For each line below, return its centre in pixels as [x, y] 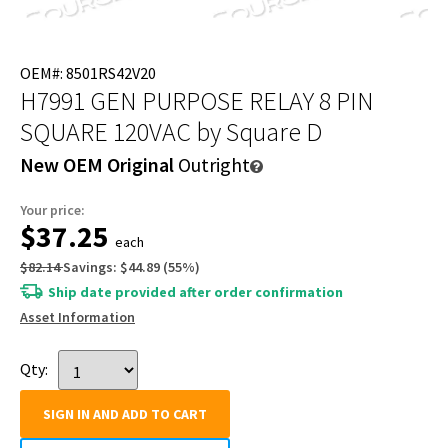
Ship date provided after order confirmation [195, 291]
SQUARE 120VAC [105, 131]
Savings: [90, 266]
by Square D [259, 131]
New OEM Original [97, 164]
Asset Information [77, 316]
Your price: [52, 209]
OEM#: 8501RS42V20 [88, 72]
